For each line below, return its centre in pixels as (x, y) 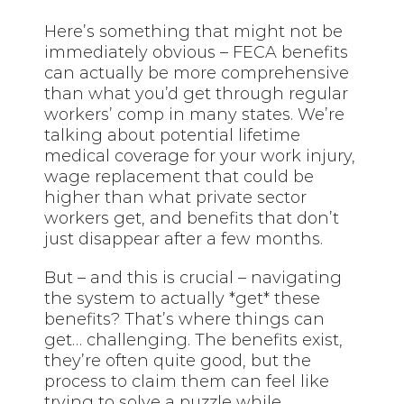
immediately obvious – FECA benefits (197, 52)
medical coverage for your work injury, (200, 156)
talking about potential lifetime (173, 135)
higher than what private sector (176, 197)
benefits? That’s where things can (185, 319)
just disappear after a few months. (184, 239)
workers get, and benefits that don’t (192, 218)
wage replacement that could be (179, 176)
